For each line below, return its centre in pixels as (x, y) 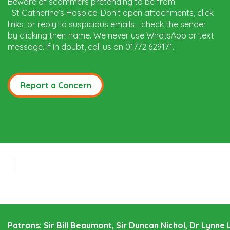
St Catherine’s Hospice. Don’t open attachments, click (113, 13)
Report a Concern (56, 85)
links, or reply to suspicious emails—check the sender (107, 24)
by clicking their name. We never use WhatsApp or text (111, 36)
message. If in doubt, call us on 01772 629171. (91, 47)
